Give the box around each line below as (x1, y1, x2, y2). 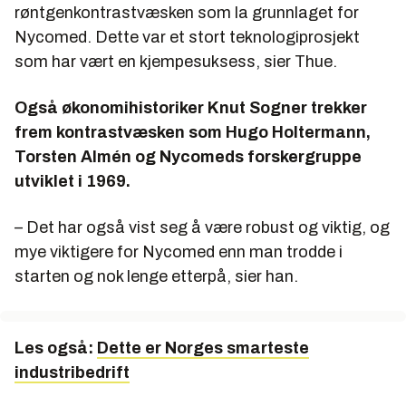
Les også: (14, 338, 97, 357)
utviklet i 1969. (14, 171, 130, 190)
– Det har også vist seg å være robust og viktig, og (14, 217, 390, 237)
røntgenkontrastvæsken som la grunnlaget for (14, 3, 359, 22)
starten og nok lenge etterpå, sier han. (14, 266, 298, 285)
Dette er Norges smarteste (97, 338, 309, 357)
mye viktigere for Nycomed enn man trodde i (14, 242, 343, 261)
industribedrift (14, 362, 130, 382)
